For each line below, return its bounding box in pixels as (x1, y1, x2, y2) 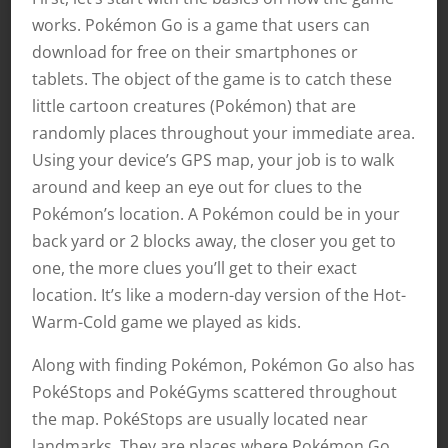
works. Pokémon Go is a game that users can (31, 13, 370, 36)
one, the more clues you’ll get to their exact (31, 256, 357, 279)
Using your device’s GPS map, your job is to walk (31, 148, 394, 171)
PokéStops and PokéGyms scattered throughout (31, 380, 397, 403)
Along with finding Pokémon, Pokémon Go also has (31, 353, 415, 376)
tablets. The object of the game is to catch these (31, 67, 392, 90)
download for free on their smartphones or (31, 40, 358, 63)
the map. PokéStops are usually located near (31, 407, 368, 430)
